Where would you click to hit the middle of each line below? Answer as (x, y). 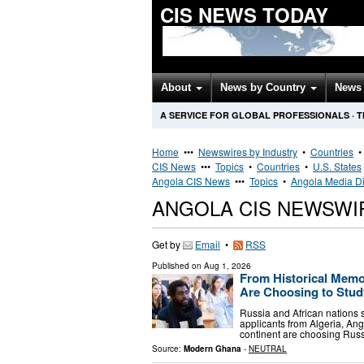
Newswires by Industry (248, 152)
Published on (178, 266)
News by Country (264, 87)
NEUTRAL (268, 348)
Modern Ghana (212, 348)
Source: (168, 348)
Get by (167, 244)
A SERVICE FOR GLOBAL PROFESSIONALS (255, 115)
